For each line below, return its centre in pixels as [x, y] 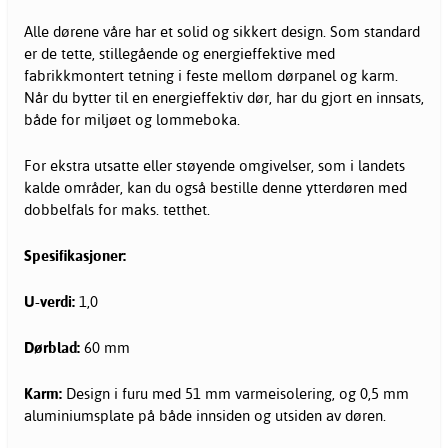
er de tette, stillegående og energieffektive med [179, 53]
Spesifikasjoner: [75, 255]
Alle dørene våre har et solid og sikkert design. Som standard [222, 31]
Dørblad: [54, 347]
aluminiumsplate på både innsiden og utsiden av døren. [205, 415]
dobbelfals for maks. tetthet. [117, 209]
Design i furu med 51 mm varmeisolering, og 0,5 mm [237, 393]
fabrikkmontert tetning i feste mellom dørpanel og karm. [211, 75]
